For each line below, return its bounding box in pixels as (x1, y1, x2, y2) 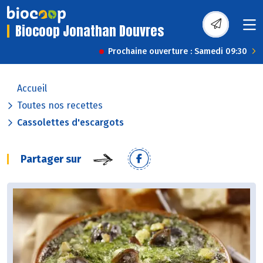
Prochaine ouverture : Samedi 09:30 (108, 46, 247, 57)
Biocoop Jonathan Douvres (15, 21, 164, 41)
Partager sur (21, 153, 81, 166)
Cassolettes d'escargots (17, 117, 124, 129)
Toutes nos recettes (17, 100, 103, 112)
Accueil (17, 83, 47, 95)
